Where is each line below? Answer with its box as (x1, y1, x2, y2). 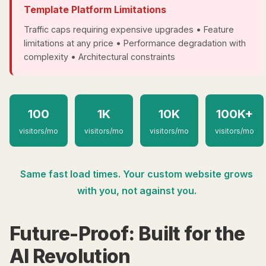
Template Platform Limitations (24, 4, 166, 15)
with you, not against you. (77, 185, 197, 197)
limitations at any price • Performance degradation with (24, 38, 246, 48)
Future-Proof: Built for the (9, 222, 245, 245)
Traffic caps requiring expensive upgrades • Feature (24, 24, 234, 34)
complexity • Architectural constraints (24, 52, 175, 62)
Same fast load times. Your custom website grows (20, 168, 253, 180)
